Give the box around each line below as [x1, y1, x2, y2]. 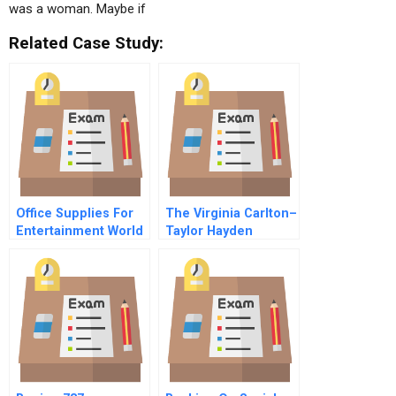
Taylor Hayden [165, 224, 253, 239]
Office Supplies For [16, 206, 133, 221]
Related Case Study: [9, 34, 164, 53]
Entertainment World [16, 224, 143, 239]
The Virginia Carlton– [165, 206, 297, 221]
